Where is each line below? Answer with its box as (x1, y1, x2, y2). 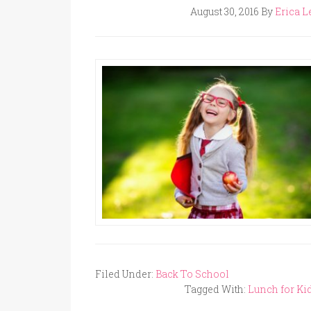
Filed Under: (95, 267, 155, 280)
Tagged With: (185, 283, 248, 296)
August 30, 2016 (190, 5, 259, 18)
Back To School (155, 267, 229, 280)
